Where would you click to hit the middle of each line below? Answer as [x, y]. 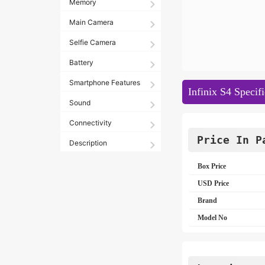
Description [88, 143]
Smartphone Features [105, 83]
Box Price [212, 166]
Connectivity [91, 123]
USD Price [213, 183]
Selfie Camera [93, 42]
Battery [81, 62]
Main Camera [91, 22]
